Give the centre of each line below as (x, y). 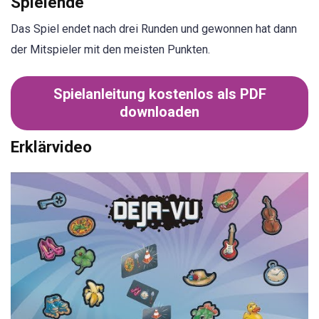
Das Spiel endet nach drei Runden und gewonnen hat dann (154, 28)
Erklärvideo (51, 146)
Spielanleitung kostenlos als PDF (159, 94)
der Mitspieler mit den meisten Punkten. (110, 49)
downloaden (159, 111)
